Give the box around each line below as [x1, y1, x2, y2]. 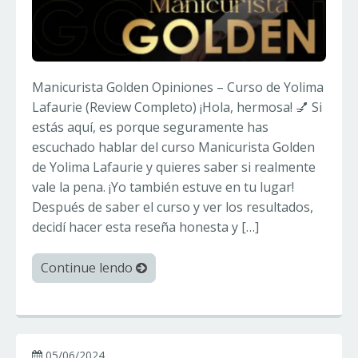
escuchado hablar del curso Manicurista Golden [32, 138, 315, 157]
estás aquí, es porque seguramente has [32, 118, 268, 137]
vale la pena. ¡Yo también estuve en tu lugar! [32, 178, 294, 197]
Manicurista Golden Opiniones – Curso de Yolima [32, 78, 324, 97]
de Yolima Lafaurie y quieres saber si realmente [32, 158, 316, 177]
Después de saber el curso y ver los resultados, [32, 198, 313, 217]
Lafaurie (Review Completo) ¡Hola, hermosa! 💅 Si [32, 98, 322, 117]
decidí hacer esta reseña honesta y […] [32, 218, 259, 237]
